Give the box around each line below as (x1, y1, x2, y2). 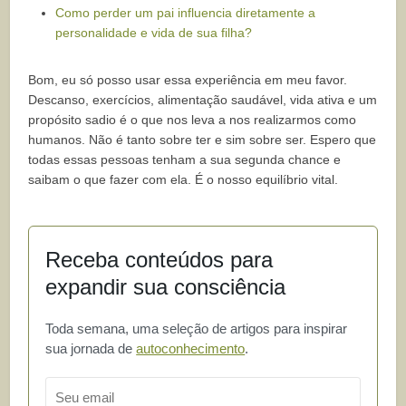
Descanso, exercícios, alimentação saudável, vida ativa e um (28, 92, 378, 108)
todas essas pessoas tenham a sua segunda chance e (28, 152, 342, 168)
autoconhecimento (136, 341, 246, 357)
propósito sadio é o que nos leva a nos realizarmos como (28, 112, 357, 128)
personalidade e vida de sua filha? (55, 25, 253, 41)
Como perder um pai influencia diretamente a (55, 5, 316, 21)
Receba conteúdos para (45, 247, 274, 273)
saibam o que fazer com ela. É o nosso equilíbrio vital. (28, 172, 339, 188)
